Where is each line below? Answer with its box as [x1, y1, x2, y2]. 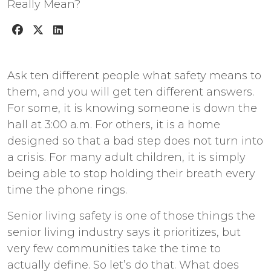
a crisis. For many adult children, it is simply [7, 151, 246, 164]
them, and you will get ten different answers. [7, 85, 254, 99]
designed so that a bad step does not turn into [7, 134, 263, 148]
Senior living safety [7, 209, 111, 223]
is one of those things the [111, 209, 255, 223]
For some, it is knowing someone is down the [7, 102, 257, 115]
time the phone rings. [7, 183, 130, 197]
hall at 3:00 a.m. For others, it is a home [7, 118, 220, 131]
